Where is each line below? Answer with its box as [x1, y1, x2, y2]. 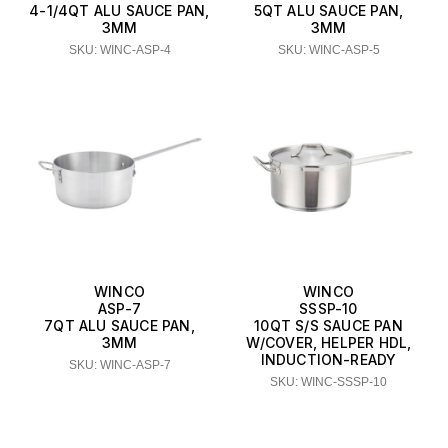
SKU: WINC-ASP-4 [68, 43, 171, 58]
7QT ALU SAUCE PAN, [44, 317, 195, 335]
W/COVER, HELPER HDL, [245, 334, 412, 352]
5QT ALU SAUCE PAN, [253, 2, 404, 20]
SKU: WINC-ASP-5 [277, 43, 380, 58]
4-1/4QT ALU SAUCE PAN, [29, 2, 210, 20]
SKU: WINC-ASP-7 [68, 358, 171, 373]
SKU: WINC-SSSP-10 [270, 375, 387, 390]
